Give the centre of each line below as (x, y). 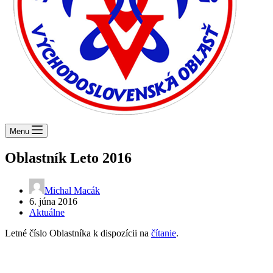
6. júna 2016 (53, 201)
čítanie (164, 233)
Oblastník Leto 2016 (68, 158)
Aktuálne (47, 212)
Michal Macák (72, 190)
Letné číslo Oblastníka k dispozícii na (78, 233)
